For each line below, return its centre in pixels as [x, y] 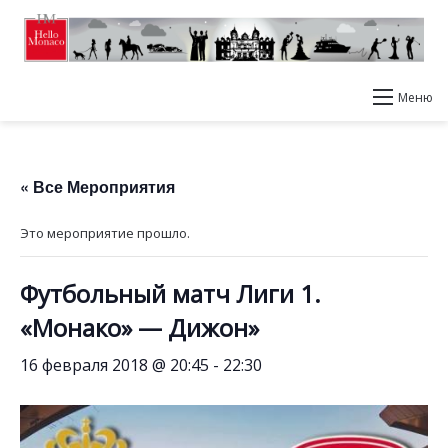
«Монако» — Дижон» [139, 327]
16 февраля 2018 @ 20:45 [114, 365]
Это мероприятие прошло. [105, 233]
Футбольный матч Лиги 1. [170, 293]
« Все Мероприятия [97, 186]
